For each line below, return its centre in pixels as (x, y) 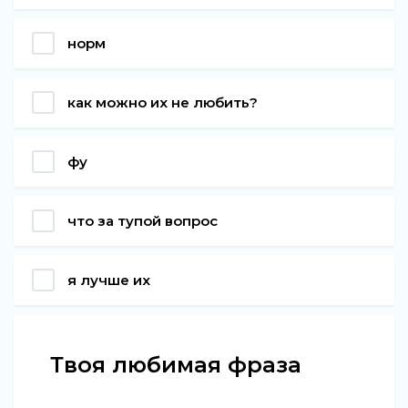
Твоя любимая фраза (176, 364)
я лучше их (109, 280)
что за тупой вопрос (143, 220)
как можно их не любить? (163, 102)
